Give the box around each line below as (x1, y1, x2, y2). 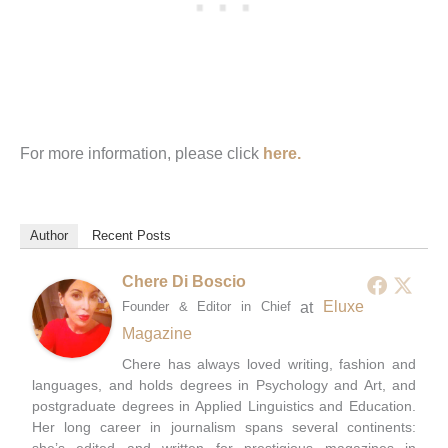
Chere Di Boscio (122, 272, 246, 290)
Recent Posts (92, 227, 171, 243)
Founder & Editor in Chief (122, 298, 291, 314)
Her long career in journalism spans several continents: (32, 418, 416, 435)
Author (30, 227, 68, 243)
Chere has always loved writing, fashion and (122, 355, 416, 372)
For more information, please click (20, 143, 263, 162)
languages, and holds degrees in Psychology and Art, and (32, 376, 416, 393)
